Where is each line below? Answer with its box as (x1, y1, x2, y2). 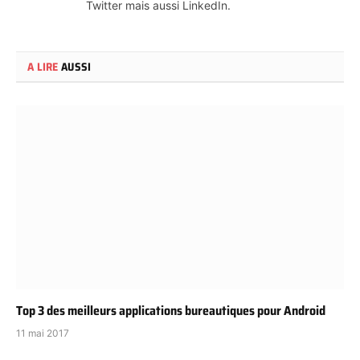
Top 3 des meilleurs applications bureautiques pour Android (16, 301, 325, 321)
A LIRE (27, 57, 59, 76)
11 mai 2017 (16, 327, 69, 340)
